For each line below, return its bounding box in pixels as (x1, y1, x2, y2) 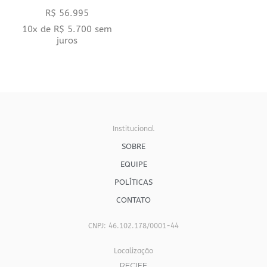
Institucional (113, 125, 154, 133)
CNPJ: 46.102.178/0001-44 (88, 222, 179, 231)
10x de (21, 23, 54, 35)
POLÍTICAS (114, 178, 153, 187)
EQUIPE (120, 160, 147, 169)
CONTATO (116, 195, 151, 205)
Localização (114, 247, 153, 256)
